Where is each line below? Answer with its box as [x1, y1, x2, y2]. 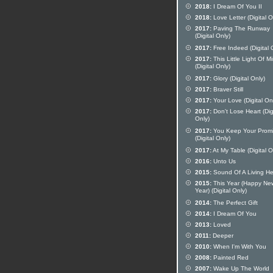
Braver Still [211, 86, 243, 93]
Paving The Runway [211, 25, 270, 32]
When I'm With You [211, 243, 266, 250]
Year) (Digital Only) [195, 187, 247, 196]
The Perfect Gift [211, 199, 258, 206]
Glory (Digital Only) [211, 75, 265, 82]
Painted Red [211, 254, 249, 261]
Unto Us [211, 158, 236, 165]
